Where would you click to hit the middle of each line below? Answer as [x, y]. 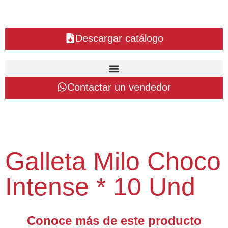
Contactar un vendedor [119, 87]
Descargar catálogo [119, 38]
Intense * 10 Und [100, 187]
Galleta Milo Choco [113, 161]
